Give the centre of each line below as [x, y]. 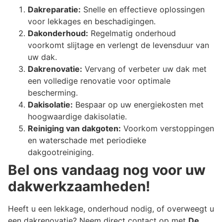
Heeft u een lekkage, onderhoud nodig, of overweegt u [111, 208]
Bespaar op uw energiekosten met [138, 104]
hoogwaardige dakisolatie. [77, 116]
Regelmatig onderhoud [132, 33]
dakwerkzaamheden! [79, 186]
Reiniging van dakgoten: [74, 128]
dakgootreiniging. [61, 152]
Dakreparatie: [54, 9]
